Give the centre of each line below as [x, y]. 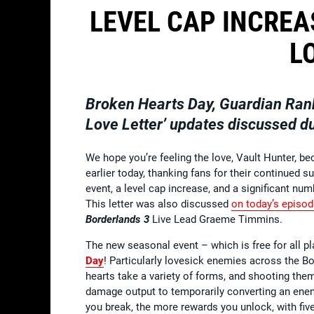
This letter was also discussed [158, 204]
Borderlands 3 [117, 219]
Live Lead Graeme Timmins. [216, 219]
